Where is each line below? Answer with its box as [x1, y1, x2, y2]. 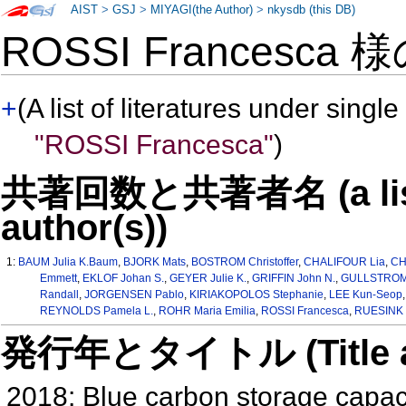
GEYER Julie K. [169, 272, 246, 285]
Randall [39, 288, 79, 302]
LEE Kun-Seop [328, 288, 402, 302]
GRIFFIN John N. [251, 272, 335, 285]
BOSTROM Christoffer [191, 256, 299, 269]
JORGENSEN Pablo [83, 288, 184, 302]
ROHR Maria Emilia [158, 304, 256, 318]
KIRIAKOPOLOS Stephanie [188, 288, 324, 302]
